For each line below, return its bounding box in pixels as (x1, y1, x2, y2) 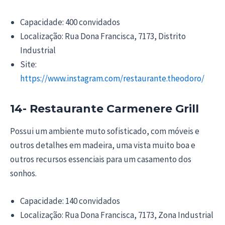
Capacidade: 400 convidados (20, 16, 120, 28)
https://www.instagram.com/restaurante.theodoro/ (20, 72, 204, 84)
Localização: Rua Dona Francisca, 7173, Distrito (20, 30, 186, 42)
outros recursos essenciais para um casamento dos (10, 154, 191, 165)
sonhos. (10, 168, 37, 179)
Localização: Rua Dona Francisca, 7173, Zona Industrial (20, 209, 213, 221)
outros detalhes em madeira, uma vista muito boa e (10, 140, 195, 151)
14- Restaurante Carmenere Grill (10, 101, 199, 116)
